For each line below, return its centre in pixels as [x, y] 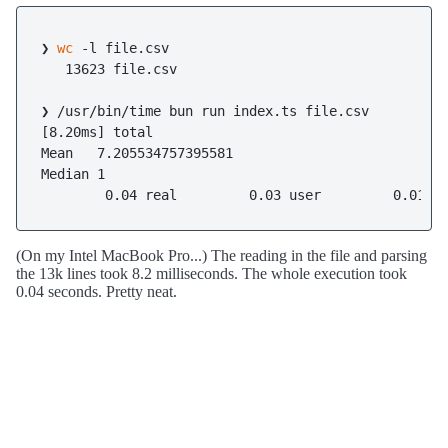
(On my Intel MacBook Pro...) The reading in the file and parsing [221, 255]
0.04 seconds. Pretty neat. [96, 291]
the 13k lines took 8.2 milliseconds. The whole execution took [211, 273]
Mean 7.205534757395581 [137, 153]
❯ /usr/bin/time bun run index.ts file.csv [205, 111]
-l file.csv [121, 48]
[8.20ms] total [97, 132]
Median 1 [73, 174]
